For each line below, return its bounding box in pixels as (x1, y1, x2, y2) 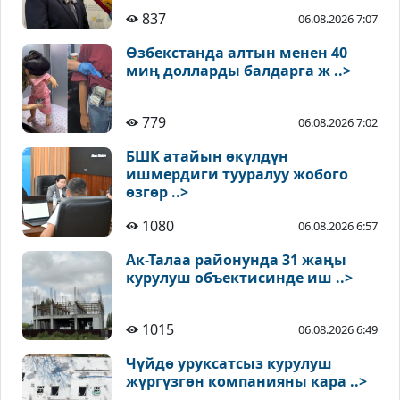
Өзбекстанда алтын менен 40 (126, 43, 347, 63)
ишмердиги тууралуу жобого (126, 164, 348, 185)
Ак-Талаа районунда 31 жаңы (126, 250, 346, 271)
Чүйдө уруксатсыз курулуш (126, 354, 332, 374)
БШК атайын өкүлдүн (126, 146, 288, 167)
